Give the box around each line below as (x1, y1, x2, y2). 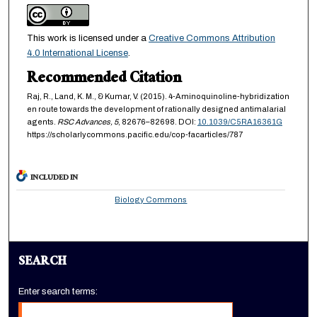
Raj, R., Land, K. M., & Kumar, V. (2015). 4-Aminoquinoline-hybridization (26, 92, 289, 101)
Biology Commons (115, 195, 188, 204)
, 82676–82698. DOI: (117, 117, 197, 127)
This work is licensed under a (26, 33, 149, 44)
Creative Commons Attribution (148, 33, 275, 44)
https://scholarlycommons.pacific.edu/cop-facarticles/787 (26, 130, 243, 139)
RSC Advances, (57, 117, 114, 127)
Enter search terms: (18, 287, 98, 297)
